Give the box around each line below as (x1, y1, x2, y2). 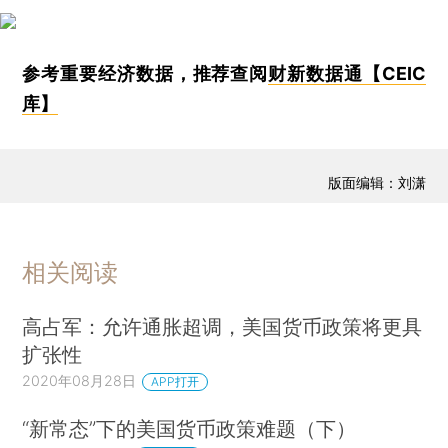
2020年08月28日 (22, 371, 137, 389)
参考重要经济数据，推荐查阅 (22, 62, 269, 84)
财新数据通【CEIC (268, 62, 426, 84)
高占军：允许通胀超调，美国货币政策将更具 (22, 313, 423, 339)
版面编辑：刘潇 (327, 174, 426, 192)
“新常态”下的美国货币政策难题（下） (22, 416, 357, 442)
